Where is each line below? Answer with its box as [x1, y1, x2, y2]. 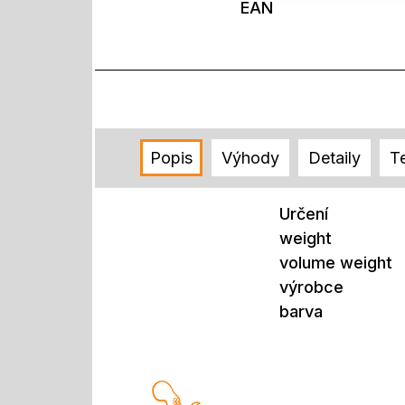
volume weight [279, 252, 392, 272]
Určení [279, 203, 328, 223]
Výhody [221, 148, 279, 168]
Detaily [308, 148, 361, 168]
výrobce [279, 277, 344, 297]
